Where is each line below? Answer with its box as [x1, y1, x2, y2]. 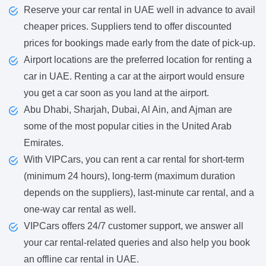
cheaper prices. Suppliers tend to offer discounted [24, 21, 232, 31]
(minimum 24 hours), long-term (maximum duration [24, 170, 235, 181]
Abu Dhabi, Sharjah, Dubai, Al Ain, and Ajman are [24, 104, 232, 115]
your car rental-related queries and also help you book [24, 237, 250, 248]
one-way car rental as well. [24, 204, 136, 214]
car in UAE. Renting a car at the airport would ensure [24, 71, 245, 81]
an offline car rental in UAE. [24, 254, 139, 264]
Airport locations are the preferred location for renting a [24, 54, 252, 65]
